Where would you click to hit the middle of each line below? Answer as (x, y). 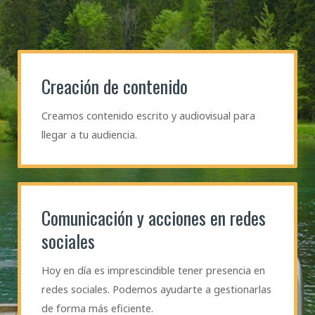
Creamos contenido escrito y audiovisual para (148, 115)
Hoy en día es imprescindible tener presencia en (153, 270)
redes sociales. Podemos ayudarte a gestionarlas (156, 289)
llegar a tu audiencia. (89, 134)
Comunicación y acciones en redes (153, 217)
